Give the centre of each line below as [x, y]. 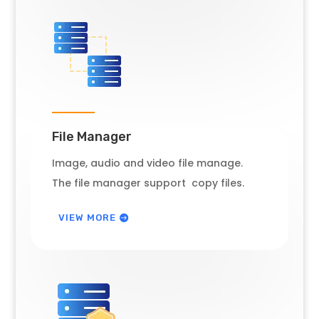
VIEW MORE [87, 217]
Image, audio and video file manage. [147, 163]
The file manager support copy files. [148, 183]
